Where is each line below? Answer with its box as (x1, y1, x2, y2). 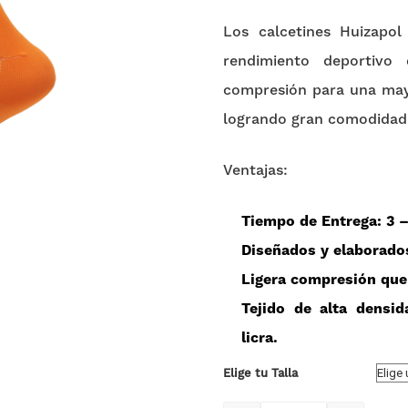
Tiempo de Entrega (241, 214, 377, 229)
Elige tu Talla (223, 367, 298, 380)
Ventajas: (223, 163, 288, 178)
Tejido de (241, 301, 320, 317)
